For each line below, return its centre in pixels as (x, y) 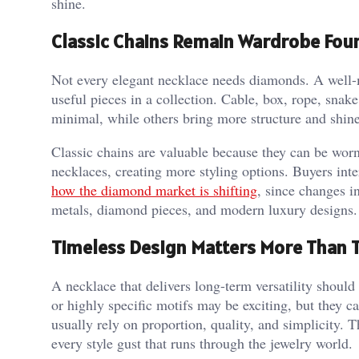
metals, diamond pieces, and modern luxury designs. (204, 210)
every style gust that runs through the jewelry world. (202, 343)
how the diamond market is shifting (154, 190)
